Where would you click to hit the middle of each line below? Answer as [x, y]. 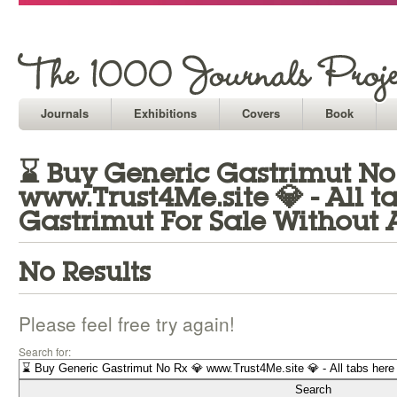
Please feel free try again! [127, 323]
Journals [65, 113]
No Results [85, 272]
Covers [261, 113]
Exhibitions [165, 113]
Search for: [45, 351]
